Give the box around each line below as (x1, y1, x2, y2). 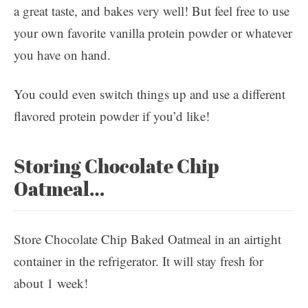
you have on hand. (14, 46, 111, 63)
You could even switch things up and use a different (14, 85, 285, 102)
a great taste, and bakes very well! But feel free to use (14, 2, 289, 19)
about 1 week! (14, 274, 88, 291)
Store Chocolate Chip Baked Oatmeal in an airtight (14, 230, 281, 247)
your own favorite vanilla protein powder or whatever (14, 24, 292, 41)
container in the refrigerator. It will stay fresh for (14, 252, 263, 269)
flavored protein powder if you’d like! (14, 107, 210, 124)
